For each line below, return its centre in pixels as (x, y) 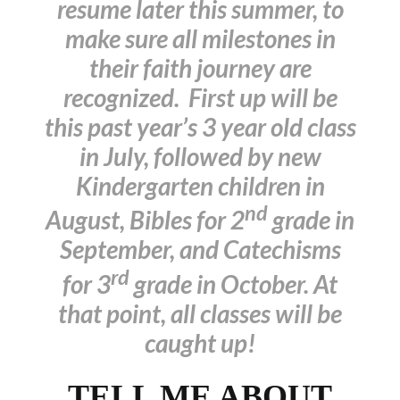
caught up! (200, 342)
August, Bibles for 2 (145, 220)
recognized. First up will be (200, 97)
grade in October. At (233, 283)
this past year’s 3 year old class (200, 127)
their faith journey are (200, 68)
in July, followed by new (200, 156)
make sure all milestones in (200, 38)
